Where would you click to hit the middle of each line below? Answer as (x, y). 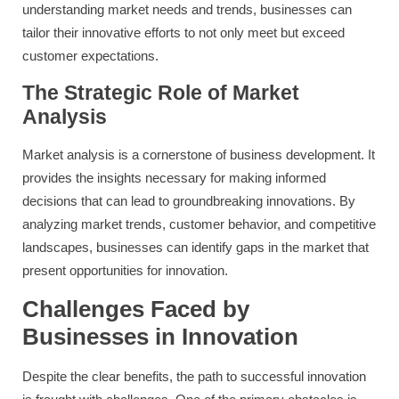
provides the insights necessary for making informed (174, 178)
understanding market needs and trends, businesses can (187, 10)
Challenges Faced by (136, 309)
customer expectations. (90, 56)
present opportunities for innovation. (125, 271)
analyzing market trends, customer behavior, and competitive (199, 224)
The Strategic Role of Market (161, 94)
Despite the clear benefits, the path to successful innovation (194, 377)
